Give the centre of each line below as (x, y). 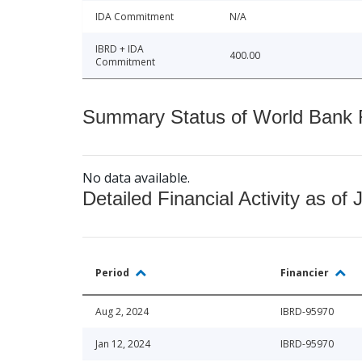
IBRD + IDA (120, 48)
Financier (306, 272)
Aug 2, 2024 (122, 311)
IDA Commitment (135, 16)
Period (114, 272)
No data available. (136, 177)
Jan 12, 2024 (123, 343)
